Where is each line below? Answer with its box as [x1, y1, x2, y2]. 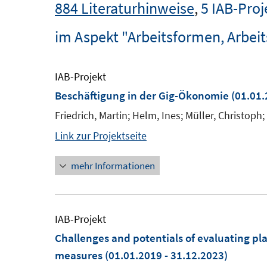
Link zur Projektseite [55, 129, 147, 142]
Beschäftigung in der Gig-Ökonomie [55, 88, 229, 103]
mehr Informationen [71, 159, 155, 172]
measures [55, 248, 105, 262]
